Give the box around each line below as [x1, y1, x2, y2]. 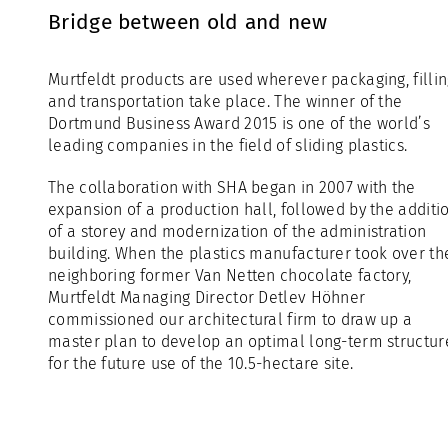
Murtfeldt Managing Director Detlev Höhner [48, 288, 366, 307]
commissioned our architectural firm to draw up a [48, 310, 413, 329]
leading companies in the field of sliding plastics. [48, 136, 408, 155]
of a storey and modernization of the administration [48, 222, 427, 241]
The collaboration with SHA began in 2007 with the [48, 178, 416, 197]
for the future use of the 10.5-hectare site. [48, 354, 354, 373]
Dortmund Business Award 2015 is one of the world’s [48, 114, 430, 133]
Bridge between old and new [48, 9, 327, 35]
